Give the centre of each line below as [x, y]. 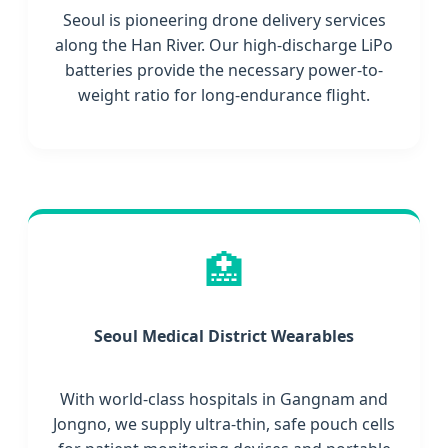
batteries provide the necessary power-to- [224, 70]
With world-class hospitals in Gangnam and [224, 398]
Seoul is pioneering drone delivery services [224, 20]
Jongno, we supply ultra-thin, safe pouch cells [224, 423]
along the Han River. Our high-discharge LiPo [224, 45]
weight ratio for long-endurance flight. [224, 95]
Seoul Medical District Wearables [224, 336]
